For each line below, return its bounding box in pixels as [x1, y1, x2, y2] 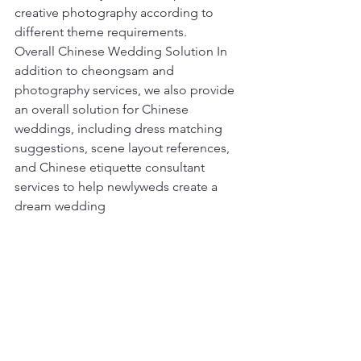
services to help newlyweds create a [15, 178, 221, 194]
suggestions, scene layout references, [15, 139, 233, 156]
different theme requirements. [15, 23, 187, 39]
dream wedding [15, 197, 106, 214]
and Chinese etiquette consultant [15, 159, 208, 175]
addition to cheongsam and [15, 62, 177, 78]
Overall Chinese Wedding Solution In [15, 43, 230, 59]
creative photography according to [15, 4, 217, 20]
